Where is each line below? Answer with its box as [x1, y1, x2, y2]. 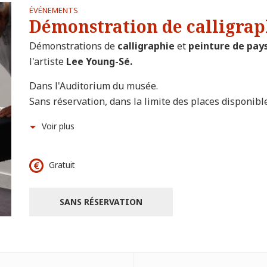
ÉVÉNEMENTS [29, 5, 78, 16]
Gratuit [46, 159, 75, 170]
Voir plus [42, 120, 74, 132]
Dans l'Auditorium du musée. [29, 79, 158, 93]
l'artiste [29, 55, 66, 69]
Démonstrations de [29, 39, 117, 53]
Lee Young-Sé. [66, 55, 132, 69]
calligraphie [117, 39, 177, 53]
